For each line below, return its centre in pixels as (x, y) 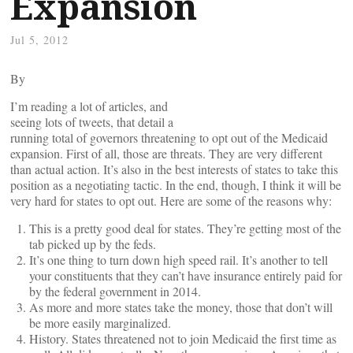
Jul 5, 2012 (39, 40)
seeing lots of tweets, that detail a (92, 122)
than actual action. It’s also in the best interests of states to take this (174, 169)
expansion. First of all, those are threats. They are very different (166, 153)
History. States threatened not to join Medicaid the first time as (183, 338)
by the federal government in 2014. (115, 291)
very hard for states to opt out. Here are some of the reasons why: (171, 201)
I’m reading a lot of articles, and (89, 106)
